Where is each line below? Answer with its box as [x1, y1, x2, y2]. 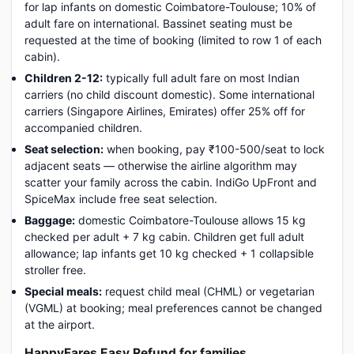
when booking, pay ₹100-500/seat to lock [104, 142, 325, 156]
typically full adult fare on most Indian [103, 71, 299, 85]
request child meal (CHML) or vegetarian [102, 284, 314, 298]
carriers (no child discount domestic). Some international [24, 88, 314, 101]
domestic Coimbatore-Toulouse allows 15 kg [75, 213, 306, 227]
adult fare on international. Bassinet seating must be [24, 17, 292, 30]
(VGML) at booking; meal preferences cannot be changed [24, 301, 322, 314]
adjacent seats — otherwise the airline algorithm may [24, 159, 297, 172]
